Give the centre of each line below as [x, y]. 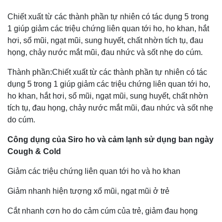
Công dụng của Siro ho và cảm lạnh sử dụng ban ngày [111, 139]
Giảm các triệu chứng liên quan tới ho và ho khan [94, 171]
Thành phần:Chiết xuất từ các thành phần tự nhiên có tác [107, 72]
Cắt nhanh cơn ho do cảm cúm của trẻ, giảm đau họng [103, 211]
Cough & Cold [34, 151]
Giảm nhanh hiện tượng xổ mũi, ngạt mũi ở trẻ [88, 191]
